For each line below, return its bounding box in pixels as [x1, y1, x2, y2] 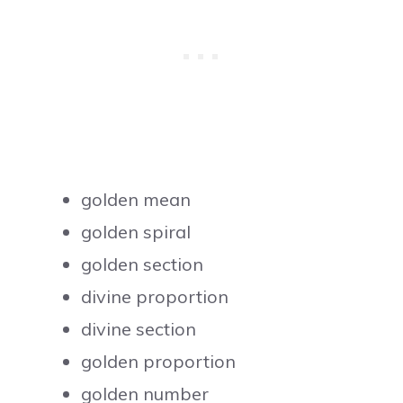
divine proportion [81, 284, 229, 308]
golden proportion [81, 349, 237, 372]
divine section [81, 317, 197, 340]
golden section [81, 252, 204, 275]
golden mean [81, 187, 192, 210]
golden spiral [81, 219, 192, 243]
